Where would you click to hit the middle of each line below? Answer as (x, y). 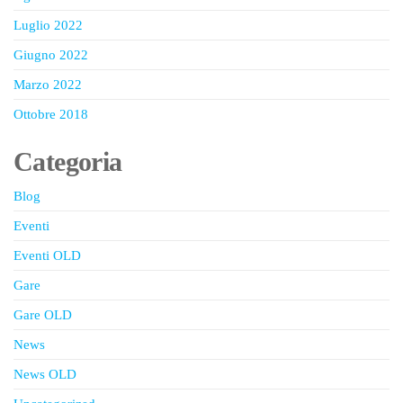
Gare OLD (43, 315)
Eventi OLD (47, 255)
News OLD (45, 374)
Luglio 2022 (48, 25)
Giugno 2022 (51, 55)
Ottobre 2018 (51, 114)
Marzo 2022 (48, 85)
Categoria (68, 161)
